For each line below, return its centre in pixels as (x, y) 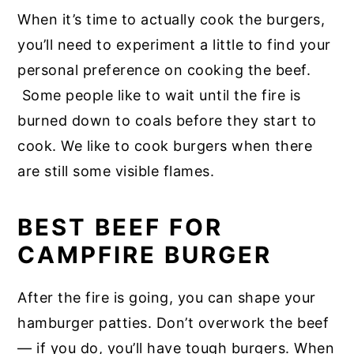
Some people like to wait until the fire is (159, 96)
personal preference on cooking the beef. (164, 70)
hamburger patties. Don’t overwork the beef (173, 323)
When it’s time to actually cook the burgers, (171, 20)
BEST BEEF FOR (121, 228)
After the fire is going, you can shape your (167, 298)
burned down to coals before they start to (167, 121)
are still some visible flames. (121, 171)
